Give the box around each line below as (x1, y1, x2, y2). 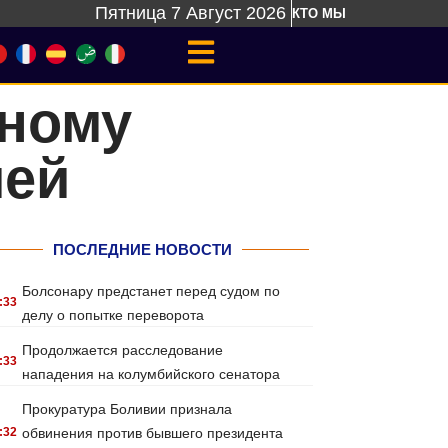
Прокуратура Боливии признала (22, 401, 233, 417)
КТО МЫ (292, 6, 346, 21)
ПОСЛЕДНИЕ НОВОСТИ (52, 241, 232, 258)
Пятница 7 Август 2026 (95, 3, 286, 23)
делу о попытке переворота (22, 307, 205, 323)
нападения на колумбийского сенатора (22, 366, 281, 382)
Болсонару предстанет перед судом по (22, 283, 281, 299)
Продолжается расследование (22, 342, 224, 358)
